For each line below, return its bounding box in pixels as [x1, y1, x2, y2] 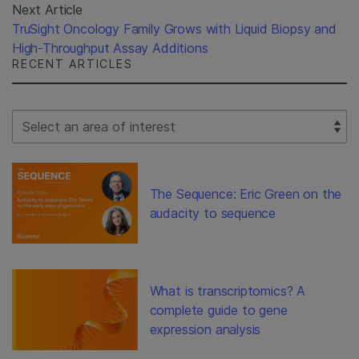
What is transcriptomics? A [149, 282, 306, 299]
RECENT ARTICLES [12, 57, 133, 71]
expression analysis [149, 321, 261, 337]
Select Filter [11, 111, 81, 127]
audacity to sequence [149, 204, 276, 221]
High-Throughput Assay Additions [12, 40, 208, 57]
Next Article [12, 2, 83, 18]
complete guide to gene [149, 301, 288, 318]
